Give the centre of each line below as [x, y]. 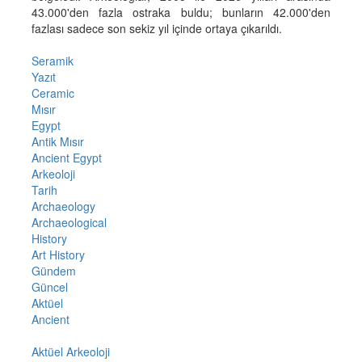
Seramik [52, 60]
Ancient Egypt [66, 157]
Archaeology [63, 206]
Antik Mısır [57, 141]
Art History [58, 254]
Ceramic [53, 93]
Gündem [53, 270]
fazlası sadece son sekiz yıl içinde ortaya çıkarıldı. [156, 28]
